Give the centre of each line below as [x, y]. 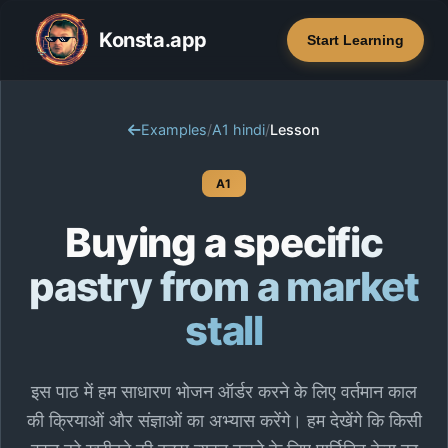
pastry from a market [224, 286]
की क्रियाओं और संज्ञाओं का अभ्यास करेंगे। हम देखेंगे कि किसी [224, 420]
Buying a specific [224, 242]
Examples [174, 129]
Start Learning [355, 40]
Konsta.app [153, 40]
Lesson [295, 129]
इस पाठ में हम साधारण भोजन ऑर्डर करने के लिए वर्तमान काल [224, 391]
